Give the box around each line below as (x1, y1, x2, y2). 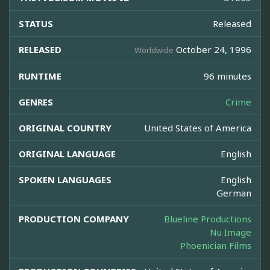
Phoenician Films (180, 239, 251, 252)
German (216, 187, 251, 199)
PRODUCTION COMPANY (19, 213, 129, 225)
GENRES (19, 96, 53, 108)
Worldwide (134, 45, 174, 56)
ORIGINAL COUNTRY (19, 122, 111, 134)
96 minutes (204, 70, 251, 83)
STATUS (19, 17, 53, 30)
